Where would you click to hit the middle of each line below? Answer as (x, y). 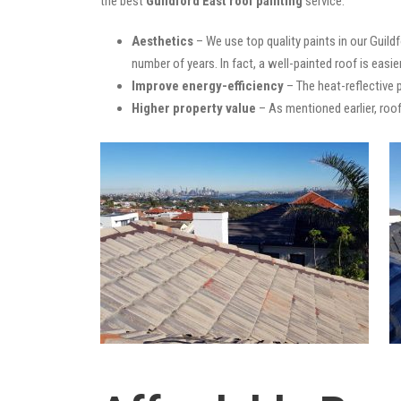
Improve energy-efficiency (208, 85)
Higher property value (194, 108)
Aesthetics (162, 41)
